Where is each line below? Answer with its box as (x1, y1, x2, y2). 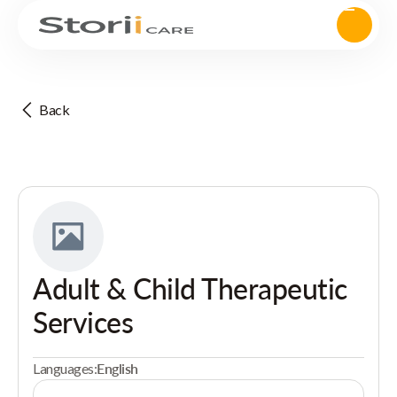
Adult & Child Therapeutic (33, 271, 347, 306)
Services (33, 305, 134, 339)
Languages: (33, 360, 97, 377)
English (97, 360, 138, 377)
